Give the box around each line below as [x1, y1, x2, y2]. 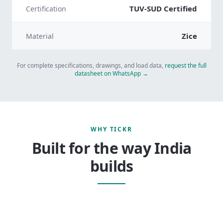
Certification [26, 3, 66, 13]
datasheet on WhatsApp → [75, 69, 148, 78]
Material [26, 31, 54, 41]
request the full [164, 61, 207, 70]
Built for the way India [31, 137, 192, 158]
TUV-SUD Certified [129, 3, 197, 13]
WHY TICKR [90, 124, 133, 133]
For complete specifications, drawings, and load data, [16, 61, 163, 70]
